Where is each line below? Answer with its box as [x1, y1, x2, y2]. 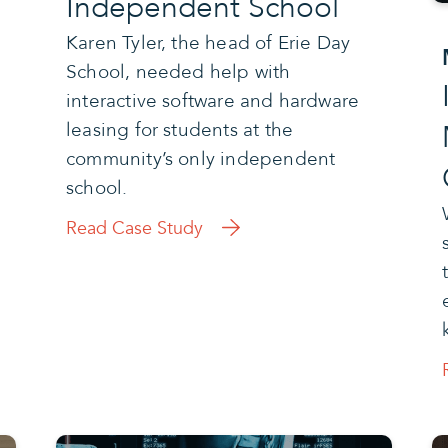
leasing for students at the [65, 116, 294, 143]
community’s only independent [65, 145, 336, 172]
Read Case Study [65, 215, 203, 241]
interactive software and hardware [65, 87, 360, 114]
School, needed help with [65, 58, 291, 85]
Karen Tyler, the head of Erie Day [65, 29, 351, 56]
